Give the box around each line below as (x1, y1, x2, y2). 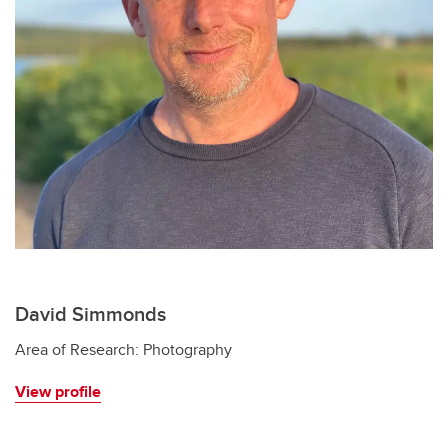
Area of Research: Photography (15, 338, 232, 361)
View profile (15, 380, 101, 403)
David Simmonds (15, 299, 166, 328)
